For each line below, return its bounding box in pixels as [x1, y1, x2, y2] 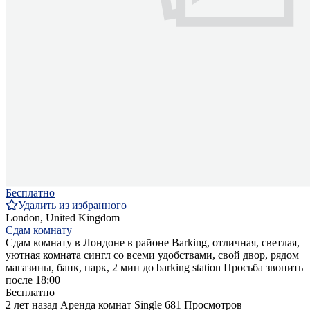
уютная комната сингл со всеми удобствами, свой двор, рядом [6, 248, 299, 261]
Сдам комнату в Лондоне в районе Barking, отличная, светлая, [6, 236, 300, 248]
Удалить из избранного [18, 199, 127, 211]
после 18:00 [6, 273, 60, 286]
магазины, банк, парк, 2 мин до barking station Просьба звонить [6, 261, 303, 273]
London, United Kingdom [6, 211, 120, 224]
